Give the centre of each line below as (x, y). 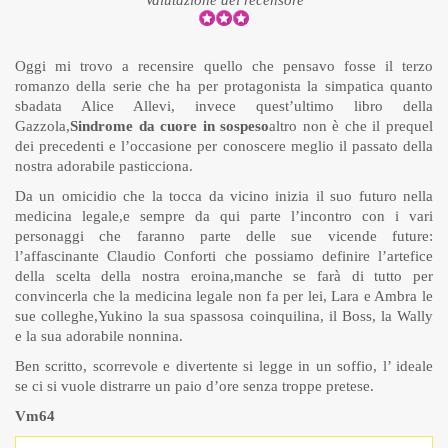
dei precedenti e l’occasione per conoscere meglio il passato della (224, 146)
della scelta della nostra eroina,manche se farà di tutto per (224, 276)
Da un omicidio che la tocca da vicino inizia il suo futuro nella (224, 196)
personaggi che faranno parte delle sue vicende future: (224, 236)
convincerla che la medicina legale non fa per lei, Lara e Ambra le (224, 296)
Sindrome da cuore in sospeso (170, 126)
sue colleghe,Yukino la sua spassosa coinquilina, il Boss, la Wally (224, 316)
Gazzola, (42, 126)
